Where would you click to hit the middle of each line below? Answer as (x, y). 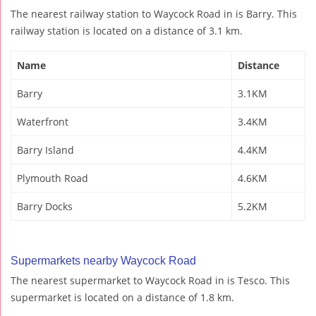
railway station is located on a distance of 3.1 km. (127, 30)
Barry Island (45, 150)
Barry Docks (45, 206)
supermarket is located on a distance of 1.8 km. (122, 297)
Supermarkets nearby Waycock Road (103, 260)
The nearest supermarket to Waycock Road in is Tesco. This (150, 280)
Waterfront (43, 121)
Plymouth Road (53, 178)
